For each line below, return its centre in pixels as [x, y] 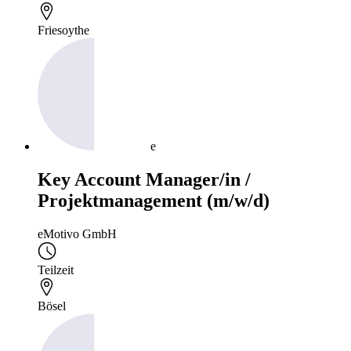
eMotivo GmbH [77, 233]
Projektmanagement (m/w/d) [154, 200]
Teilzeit [56, 270]
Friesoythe [63, 30]
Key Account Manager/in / [144, 179]
